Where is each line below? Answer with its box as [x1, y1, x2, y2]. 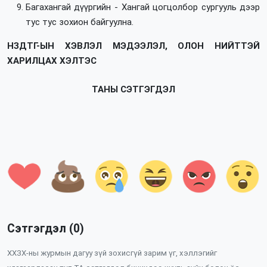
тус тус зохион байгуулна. [25, 16, 133, 27]
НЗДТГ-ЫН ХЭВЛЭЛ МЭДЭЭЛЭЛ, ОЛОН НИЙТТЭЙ [7, 41, 260, 52]
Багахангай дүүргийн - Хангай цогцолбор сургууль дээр [25, 1, 260, 13]
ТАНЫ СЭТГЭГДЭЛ [92, 84, 175, 95]
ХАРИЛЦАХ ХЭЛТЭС [7, 55, 97, 67]
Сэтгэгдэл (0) [7, 222, 84, 236]
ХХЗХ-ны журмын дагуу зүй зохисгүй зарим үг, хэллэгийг [7, 248, 217, 257]
